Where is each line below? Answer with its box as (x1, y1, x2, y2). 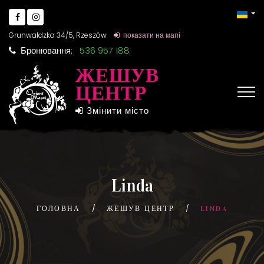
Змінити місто (84, 104, 149, 117)
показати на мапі (120, 30, 180, 40)
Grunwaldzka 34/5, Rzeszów (9, 30, 107, 40)
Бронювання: (16, 44, 80, 57)
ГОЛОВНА (37, 204, 81, 213)
